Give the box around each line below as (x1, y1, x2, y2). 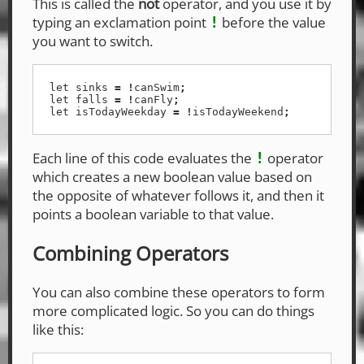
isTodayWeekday (76, 105, 167, 118)
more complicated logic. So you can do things (32, 301, 314, 320)
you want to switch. (32, 31, 153, 50)
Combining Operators (32, 239, 228, 266)
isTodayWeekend (193, 105, 284, 118)
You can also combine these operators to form (32, 282, 325, 301)
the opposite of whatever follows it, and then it (32, 185, 324, 205)
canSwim (134, 80, 180, 93)
